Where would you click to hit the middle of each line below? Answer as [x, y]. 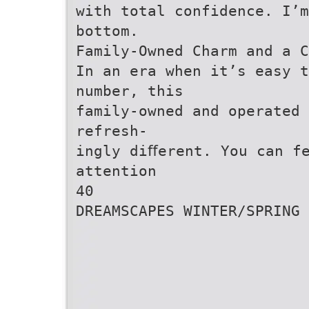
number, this [130, 91]
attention [116, 171]
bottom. [107, 31]
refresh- [112, 131]
